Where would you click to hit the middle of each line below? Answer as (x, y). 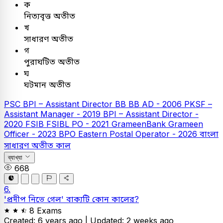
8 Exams (46, 211)
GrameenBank (140, 124)
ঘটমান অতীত (47, 84)
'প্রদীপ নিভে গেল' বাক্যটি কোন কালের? (71, 199)
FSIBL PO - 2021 (79, 124)
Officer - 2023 (31, 134)
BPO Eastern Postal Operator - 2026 (129, 134)
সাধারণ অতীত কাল (37, 145)
